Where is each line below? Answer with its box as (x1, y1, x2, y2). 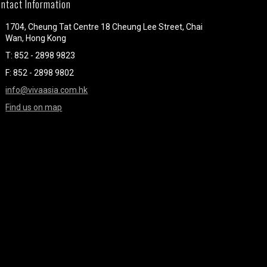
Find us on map (5, 103, 63, 112)
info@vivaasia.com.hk (5, 85, 88, 95)
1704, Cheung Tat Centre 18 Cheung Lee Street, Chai (5, 22, 203, 32)
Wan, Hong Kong (5, 33, 67, 43)
